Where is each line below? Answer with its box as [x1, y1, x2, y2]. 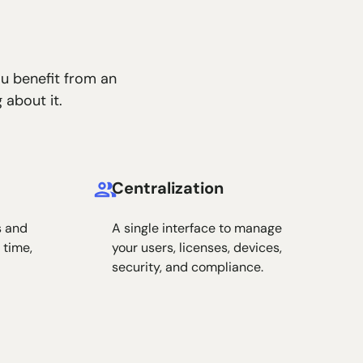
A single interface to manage [112, 220, 283, 237]
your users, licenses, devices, [112, 239, 283, 256]
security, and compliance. [112, 258, 264, 275]
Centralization [112, 177, 224, 199]
